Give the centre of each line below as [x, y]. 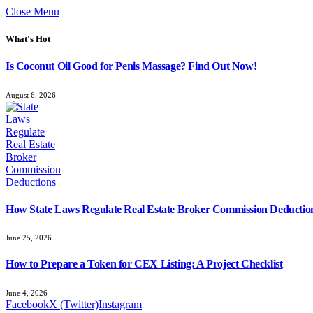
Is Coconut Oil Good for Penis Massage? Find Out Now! [131, 66]
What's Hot [28, 39]
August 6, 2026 [31, 95]
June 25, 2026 [29, 238]
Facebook [27, 304]
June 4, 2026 [27, 292]
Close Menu [32, 12]
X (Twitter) [74, 304]
